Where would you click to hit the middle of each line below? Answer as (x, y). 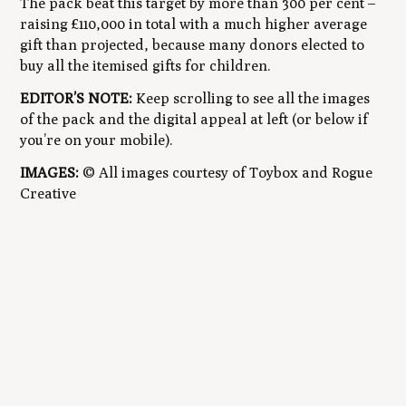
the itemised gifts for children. (170, 66)
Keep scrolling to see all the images (253, 98)
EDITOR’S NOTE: (78, 98)
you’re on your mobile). (98, 140)
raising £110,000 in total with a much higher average (194, 24)
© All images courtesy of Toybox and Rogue (228, 172)
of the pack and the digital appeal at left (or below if (194, 119)
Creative (48, 193)
